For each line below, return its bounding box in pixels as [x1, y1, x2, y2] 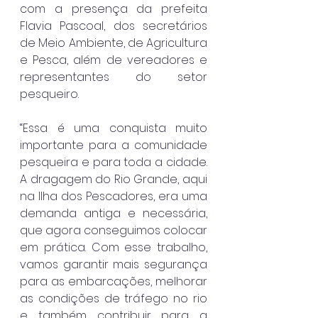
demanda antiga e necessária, [20, 204, 207, 221]
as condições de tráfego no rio [20, 290, 207, 307]
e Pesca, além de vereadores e [20, 51, 207, 68]
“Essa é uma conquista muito [20, 119, 207, 136]
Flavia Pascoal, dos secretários [20, 17, 207, 34]
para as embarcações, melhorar [20, 273, 207, 290]
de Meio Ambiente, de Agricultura [20, 34, 207, 51]
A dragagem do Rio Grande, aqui [20, 170, 207, 187]
